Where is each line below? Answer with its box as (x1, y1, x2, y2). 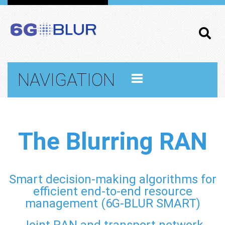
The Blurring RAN (18, 127, 207, 156)
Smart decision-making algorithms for (9, 172, 216, 186)
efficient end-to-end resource (33, 184, 192, 198)
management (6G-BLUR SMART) (25, 196, 200, 210)
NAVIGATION (18, 69, 115, 90)
